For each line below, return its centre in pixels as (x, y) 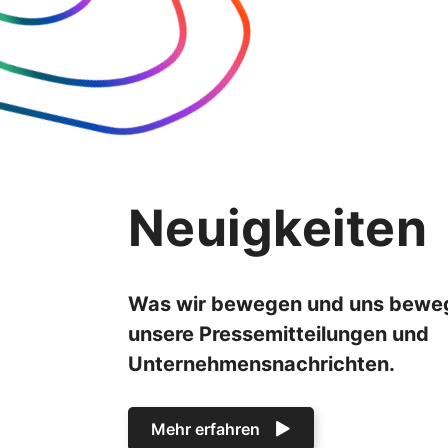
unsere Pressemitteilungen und (278, 334)
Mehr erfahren (205, 429)
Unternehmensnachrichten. (261, 364)
